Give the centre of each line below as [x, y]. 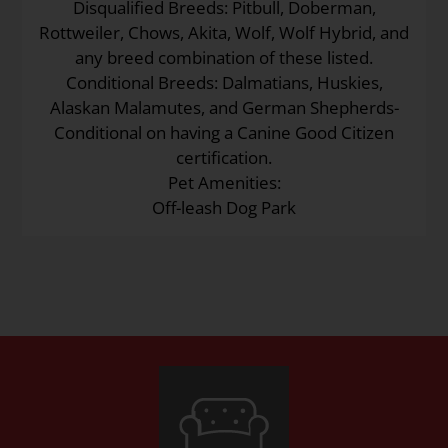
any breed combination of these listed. [224, 57]
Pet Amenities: [224, 182]
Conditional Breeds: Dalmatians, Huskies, [224, 82]
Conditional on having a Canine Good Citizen [224, 132]
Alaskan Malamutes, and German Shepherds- [224, 107]
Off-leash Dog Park [224, 207]
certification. [224, 157]
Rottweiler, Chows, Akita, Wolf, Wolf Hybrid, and [224, 32]
